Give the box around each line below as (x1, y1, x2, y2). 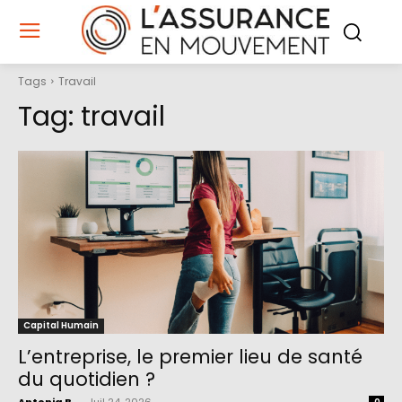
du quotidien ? (18, 366, 155, 393)
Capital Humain (23, 319, 99, 333)
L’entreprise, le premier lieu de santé (18, 344, 363, 371)
